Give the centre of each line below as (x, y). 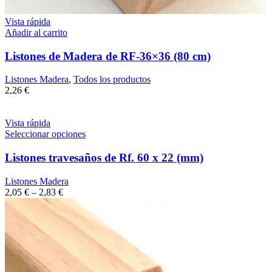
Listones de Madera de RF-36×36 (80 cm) (108, 56)
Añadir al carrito (36, 32)
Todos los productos (112, 80)
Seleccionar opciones (45, 134)
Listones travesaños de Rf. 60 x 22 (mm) (104, 158)
